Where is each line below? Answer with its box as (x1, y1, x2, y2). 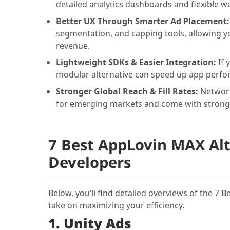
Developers (48, 152, 131, 173)
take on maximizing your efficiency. (48, 199, 184, 211)
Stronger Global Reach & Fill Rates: (55, 85, 200, 97)
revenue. (55, 40, 90, 51)
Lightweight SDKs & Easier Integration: (55, 56, 218, 68)
